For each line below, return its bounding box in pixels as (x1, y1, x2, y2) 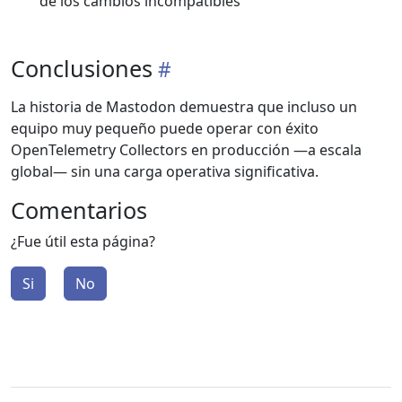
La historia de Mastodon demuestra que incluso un (11, 97, 357, 118)
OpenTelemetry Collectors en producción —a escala (11, 140, 362, 161)
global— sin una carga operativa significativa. (11, 162, 319, 182)
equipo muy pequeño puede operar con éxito (11, 118, 319, 139)
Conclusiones (11, 53, 153, 84)
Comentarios (11, 195, 147, 226)
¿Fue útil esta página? (11, 232, 155, 252)
